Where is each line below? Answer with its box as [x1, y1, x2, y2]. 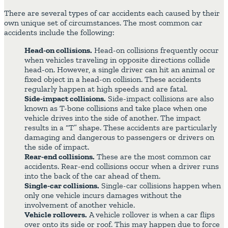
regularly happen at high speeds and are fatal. [24, 84, 187, 94]
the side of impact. [24, 142, 89, 152]
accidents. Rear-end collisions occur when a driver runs [24, 161, 219, 172]
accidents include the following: [4, 27, 115, 38]
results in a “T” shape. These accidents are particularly [24, 123, 217, 133]
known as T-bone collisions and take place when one [24, 103, 207, 113]
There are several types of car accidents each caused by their [4, 8, 220, 18]
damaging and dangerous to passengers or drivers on [24, 132, 214, 142]
